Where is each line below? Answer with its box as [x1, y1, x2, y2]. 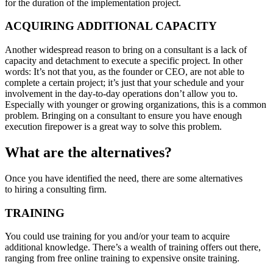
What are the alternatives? [5, 144, 172, 161]
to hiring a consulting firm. [5, 183, 107, 194]
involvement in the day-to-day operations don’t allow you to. [5, 88, 238, 99]
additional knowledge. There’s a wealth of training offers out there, [5, 242, 261, 253]
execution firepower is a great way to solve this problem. [5, 121, 222, 132]
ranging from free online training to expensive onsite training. [5, 253, 239, 264]
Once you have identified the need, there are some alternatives [5, 172, 243, 183]
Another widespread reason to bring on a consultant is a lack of [5, 44, 247, 55]
